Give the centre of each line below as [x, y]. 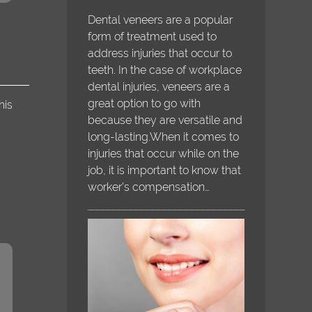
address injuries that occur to [160, 53]
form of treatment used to [153, 36]
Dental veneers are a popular [161, 19]
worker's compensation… [149, 187]
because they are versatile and [165, 120]
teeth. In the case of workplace [165, 70]
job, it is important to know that [165, 170]
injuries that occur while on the [164, 153]
